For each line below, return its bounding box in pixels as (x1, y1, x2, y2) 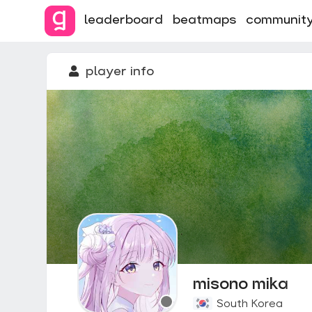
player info (86, 65, 154, 79)
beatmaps (173, 13, 236, 27)
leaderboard (84, 13, 163, 27)
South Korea (217, 299, 283, 310)
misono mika (193, 277, 288, 293)
